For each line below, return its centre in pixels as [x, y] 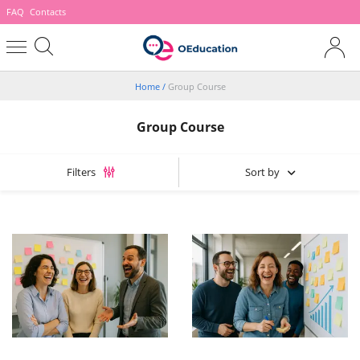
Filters [81, 172]
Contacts [48, 12]
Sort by [262, 172]
